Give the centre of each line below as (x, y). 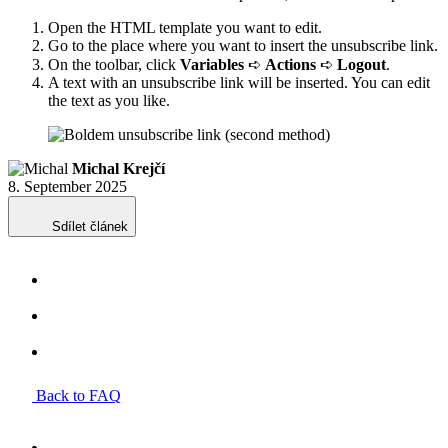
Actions (290, 64)
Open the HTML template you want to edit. (185, 27)
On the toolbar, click (114, 64)
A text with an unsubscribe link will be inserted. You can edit (239, 82)
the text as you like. (109, 100)
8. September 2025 (67, 186)
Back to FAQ (76, 395)
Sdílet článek (90, 226)
